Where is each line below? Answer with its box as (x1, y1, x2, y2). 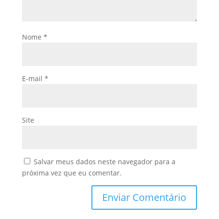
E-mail (22, 74, 44, 84)
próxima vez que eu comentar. (22, 168, 122, 178)
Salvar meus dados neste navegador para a (33, 157, 175, 167)
